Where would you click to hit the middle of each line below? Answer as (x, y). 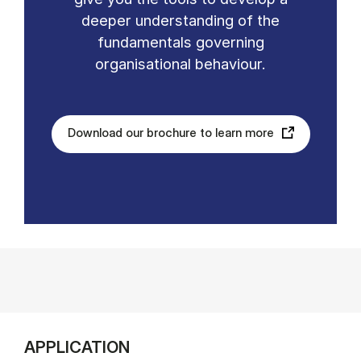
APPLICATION (77, 347)
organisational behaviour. (180, 64)
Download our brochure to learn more (170, 133)
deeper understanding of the (180, 21)
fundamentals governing (180, 42)
